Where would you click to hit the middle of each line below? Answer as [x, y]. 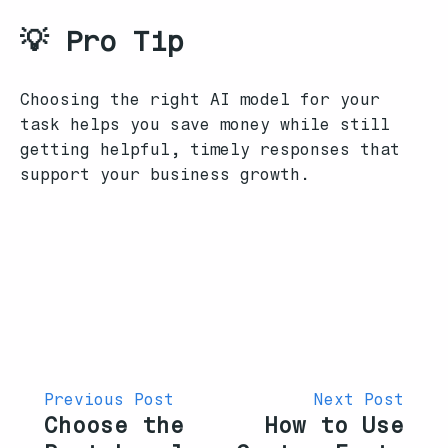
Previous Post [109, 400]
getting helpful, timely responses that [210, 150]
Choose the [114, 426]
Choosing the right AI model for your [200, 100]
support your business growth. [165, 175]
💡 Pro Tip [102, 41]
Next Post [359, 400]
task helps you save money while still [205, 125]
